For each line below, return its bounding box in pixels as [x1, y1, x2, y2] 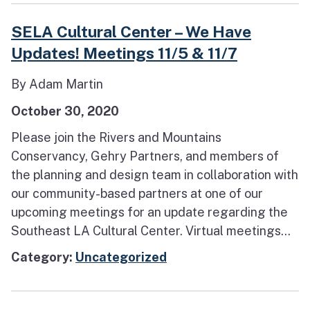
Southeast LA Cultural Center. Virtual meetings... [11, 223, 291, 238]
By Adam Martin [11, 77, 103, 92]
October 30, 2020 [11, 103, 119, 118]
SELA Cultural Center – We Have [11, 22, 251, 42]
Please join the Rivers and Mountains [11, 129, 221, 145]
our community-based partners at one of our [11, 185, 263, 201]
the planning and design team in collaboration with [11, 167, 298, 182]
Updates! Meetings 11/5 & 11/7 [11, 44, 237, 63]
